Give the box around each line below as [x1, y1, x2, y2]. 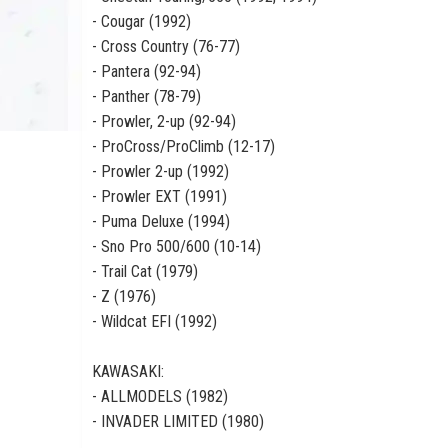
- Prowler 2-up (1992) [92, 162, 229, 181]
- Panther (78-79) [92, 87, 201, 106]
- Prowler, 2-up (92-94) [92, 112, 236, 131]
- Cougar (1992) [92, 12, 191, 31]
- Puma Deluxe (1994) [92, 212, 230, 231]
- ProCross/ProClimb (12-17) [92, 137, 275, 156]
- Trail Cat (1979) [92, 262, 198, 281]
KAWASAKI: [92, 362, 164, 381]
